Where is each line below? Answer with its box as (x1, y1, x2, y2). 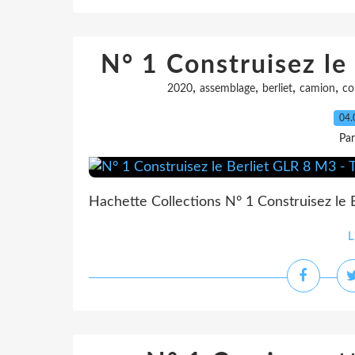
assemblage (199, 83, 255, 94)
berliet (261, 83, 292, 94)
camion (299, 83, 335, 94)
